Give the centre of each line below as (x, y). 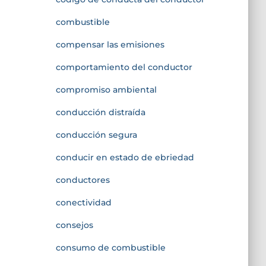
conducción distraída (100, 112)
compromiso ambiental (106, 89)
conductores (83, 180)
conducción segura (96, 134)
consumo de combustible (110, 247)
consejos (74, 225)
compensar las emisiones (110, 44)
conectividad (83, 202)
